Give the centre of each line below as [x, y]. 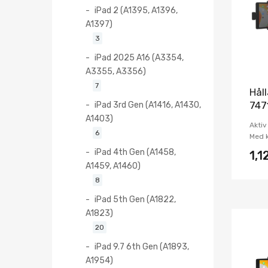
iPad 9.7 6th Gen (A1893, [142, 246]
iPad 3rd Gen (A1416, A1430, [148, 104]
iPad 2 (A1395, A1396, [136, 10]
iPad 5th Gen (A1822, [135, 199]
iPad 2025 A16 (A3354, [139, 57]
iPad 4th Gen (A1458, [135, 152]
